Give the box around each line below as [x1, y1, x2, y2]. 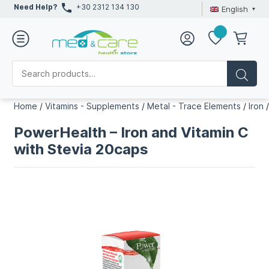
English [221, 4, 248, 14]
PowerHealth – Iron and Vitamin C [14, 124, 249, 141]
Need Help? [14, 2, 58, 11]
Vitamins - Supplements [45, 101, 140, 111]
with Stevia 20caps [14, 141, 149, 158]
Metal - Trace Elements [147, 101, 241, 111]
